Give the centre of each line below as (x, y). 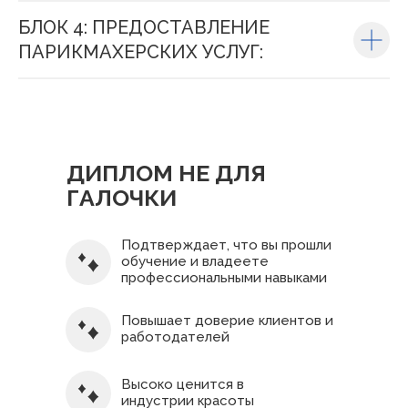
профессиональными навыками (224, 278)
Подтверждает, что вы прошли (226, 245)
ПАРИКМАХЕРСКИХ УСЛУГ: (141, 52)
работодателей (175, 337)
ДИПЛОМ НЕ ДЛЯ (166, 173)
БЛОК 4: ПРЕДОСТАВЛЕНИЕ (144, 27)
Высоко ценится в (183, 384)
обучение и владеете (195, 261)
